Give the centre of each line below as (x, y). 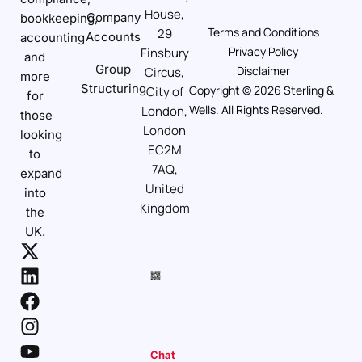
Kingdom (164, 208)
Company (113, 18)
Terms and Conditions (263, 32)
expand (42, 174)
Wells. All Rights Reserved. (256, 109)
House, (165, 15)
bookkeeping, (59, 19)
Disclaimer (263, 70)
